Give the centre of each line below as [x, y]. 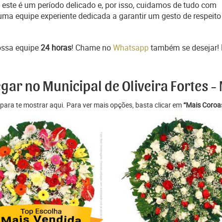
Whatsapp [131, 48]
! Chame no [92, 48]
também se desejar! [185, 48]
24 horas [56, 48]
